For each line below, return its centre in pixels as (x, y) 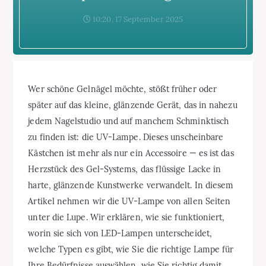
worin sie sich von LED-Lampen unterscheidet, (120, 233)
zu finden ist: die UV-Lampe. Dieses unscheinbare (126, 137)
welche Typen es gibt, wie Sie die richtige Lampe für (131, 249)
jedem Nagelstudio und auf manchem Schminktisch (129, 121)
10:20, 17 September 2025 (137, 19)
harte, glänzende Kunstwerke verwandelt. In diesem (131, 185)
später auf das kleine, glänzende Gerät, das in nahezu (133, 105)
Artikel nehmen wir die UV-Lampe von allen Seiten (129, 201)
